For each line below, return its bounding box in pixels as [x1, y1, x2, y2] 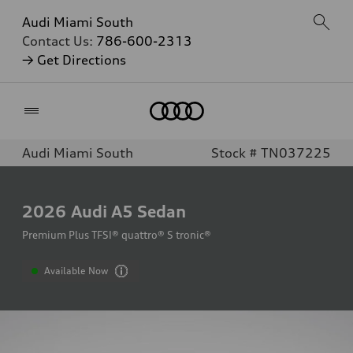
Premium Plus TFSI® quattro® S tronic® [22, 229, 211, 241]
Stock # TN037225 [211, 145, 331, 161]
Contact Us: [22, 33, 96, 49]
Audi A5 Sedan [71, 201, 186, 221]
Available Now [44, 265, 109, 277]
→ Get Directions [22, 52, 126, 68]
